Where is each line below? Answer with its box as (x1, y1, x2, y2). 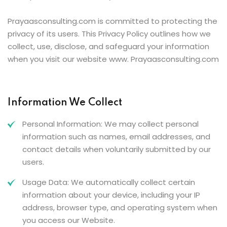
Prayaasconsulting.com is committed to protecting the (8, 16, 217, 26)
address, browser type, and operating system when (22, 202, 217, 213)
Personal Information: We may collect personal (22, 119, 199, 129)
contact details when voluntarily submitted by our (22, 144, 211, 155)
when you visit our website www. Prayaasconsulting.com (8, 54, 219, 64)
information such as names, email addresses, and (22, 131, 210, 142)
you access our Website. (22, 215, 115, 225)
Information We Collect (8, 98, 122, 108)
